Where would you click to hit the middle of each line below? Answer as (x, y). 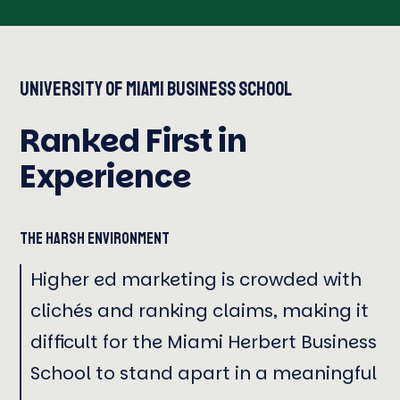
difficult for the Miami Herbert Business (204, 342)
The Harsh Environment (95, 239)
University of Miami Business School (156, 89)
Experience (106, 177)
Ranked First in (133, 141)
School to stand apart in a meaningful (204, 374)
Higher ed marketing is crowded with (196, 280)
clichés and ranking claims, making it (200, 311)
